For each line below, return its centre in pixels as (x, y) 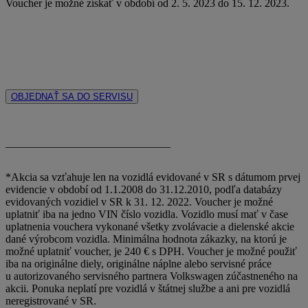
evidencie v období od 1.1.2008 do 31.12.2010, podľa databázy (144, 189)
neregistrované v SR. (51, 300)
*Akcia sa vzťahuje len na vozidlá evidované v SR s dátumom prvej (153, 177)
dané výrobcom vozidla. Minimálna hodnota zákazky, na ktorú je (146, 239)
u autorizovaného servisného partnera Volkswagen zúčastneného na (152, 276)
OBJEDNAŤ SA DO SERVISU (72, 96)
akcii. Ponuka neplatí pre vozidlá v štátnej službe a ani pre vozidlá (148, 288)
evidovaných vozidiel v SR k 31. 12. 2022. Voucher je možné (139, 201)
